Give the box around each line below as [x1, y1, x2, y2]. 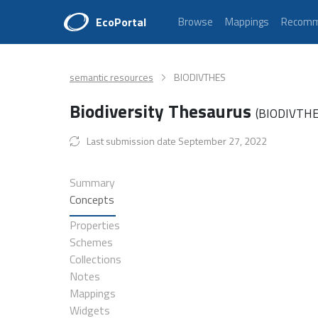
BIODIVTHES [174, 70, 226, 84]
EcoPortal [96, 13, 146, 31]
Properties [70, 216, 120, 234]
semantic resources [70, 70, 153, 84]
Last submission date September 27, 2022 [87, 133, 267, 148]
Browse [178, 13, 213, 30]
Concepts [70, 191, 114, 208]
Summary [70, 174, 115, 191]
